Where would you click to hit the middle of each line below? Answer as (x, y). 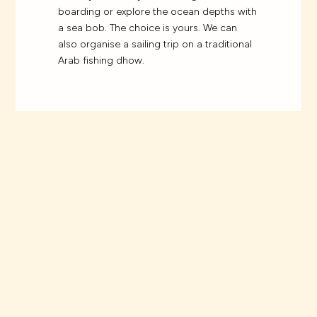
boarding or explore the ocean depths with (158, 12)
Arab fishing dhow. (102, 61)
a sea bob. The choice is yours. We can (148, 28)
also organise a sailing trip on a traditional (155, 45)
